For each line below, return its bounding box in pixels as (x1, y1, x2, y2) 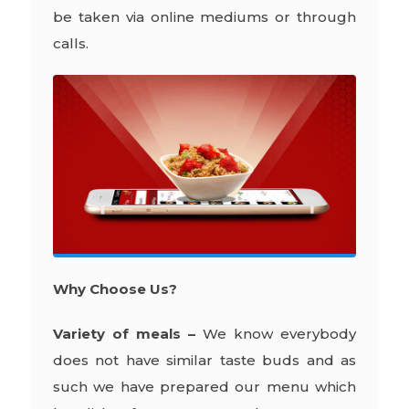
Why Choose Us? (52, 279, 177, 298)
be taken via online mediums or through (52, 7, 357, 26)
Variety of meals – (52, 324, 195, 342)
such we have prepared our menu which (52, 377, 357, 395)
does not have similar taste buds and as (52, 351, 357, 369)
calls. (52, 34, 89, 52)
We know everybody (195, 324, 357, 342)
